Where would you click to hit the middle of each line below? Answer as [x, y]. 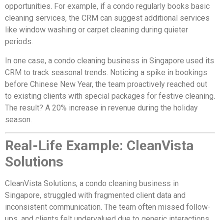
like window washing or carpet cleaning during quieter [96, 30]
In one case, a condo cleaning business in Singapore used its [110, 60]
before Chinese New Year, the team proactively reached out [106, 84]
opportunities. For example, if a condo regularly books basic [107, 6]
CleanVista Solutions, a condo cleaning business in [92, 184]
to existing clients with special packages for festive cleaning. [110, 96]
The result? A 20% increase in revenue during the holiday [101, 108]
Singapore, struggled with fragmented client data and [95, 195]
